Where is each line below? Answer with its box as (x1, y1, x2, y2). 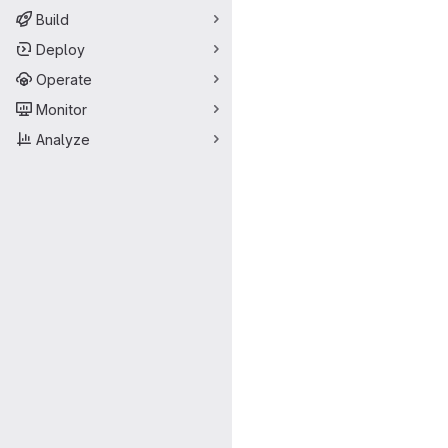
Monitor (36, 100, 87, 118)
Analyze (36, 130, 90, 148)
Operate (36, 70, 92, 88)
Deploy (36, 40, 85, 58)
